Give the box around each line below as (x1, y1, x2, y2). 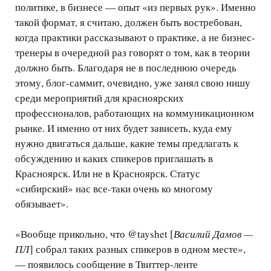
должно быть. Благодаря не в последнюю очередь (15, 60, 237, 75)
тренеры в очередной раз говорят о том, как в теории (15, 45, 250, 60)
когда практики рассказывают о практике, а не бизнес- (15, 30, 255, 45)
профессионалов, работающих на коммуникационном (15, 106, 254, 120)
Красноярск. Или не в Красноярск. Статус (15, 166, 200, 181)
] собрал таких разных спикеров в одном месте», (30, 242, 246, 256)
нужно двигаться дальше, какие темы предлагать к (15, 136, 238, 151)
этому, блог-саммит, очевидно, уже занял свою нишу (15, 76, 250, 90)
